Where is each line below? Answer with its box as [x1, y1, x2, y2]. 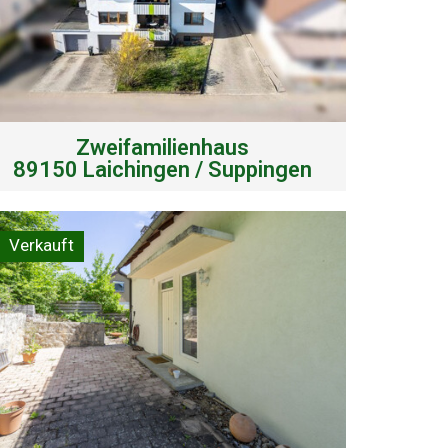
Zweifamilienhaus [76, 134, 250, 160]
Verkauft [9, 234, 75, 255]
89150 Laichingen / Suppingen [13, 156, 313, 182]
